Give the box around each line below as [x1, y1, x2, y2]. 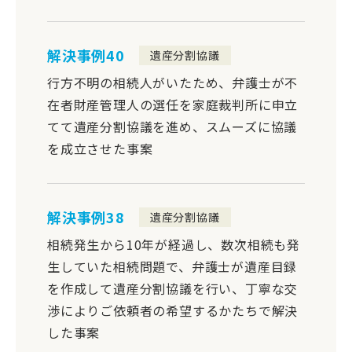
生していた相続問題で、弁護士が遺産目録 [47, 256, 298, 276]
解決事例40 [47, 45, 125, 66]
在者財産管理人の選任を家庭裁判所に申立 [47, 94, 299, 114]
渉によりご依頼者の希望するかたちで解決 [47, 300, 299, 320]
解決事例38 [47, 207, 125, 228]
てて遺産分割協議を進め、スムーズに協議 [47, 116, 298, 136]
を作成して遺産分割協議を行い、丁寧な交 [47, 278, 299, 298]
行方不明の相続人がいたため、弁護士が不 [47, 72, 299, 92]
